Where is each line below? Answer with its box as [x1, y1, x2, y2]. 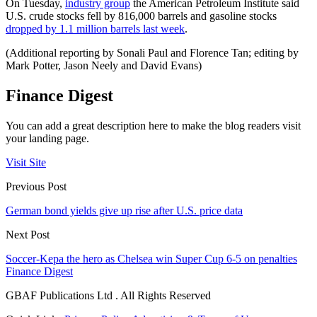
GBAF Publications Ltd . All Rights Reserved [6, 289, 211, 302]
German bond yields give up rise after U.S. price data [6, 204, 243, 217]
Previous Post [6, 180, 67, 193]
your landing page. [6, 132, 89, 145]
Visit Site [6, 156, 46, 169]
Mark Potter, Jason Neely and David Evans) [6, 59, 202, 72]
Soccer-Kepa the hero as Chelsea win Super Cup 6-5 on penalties [6, 253, 297, 265]
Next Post [6, 229, 50, 241]
